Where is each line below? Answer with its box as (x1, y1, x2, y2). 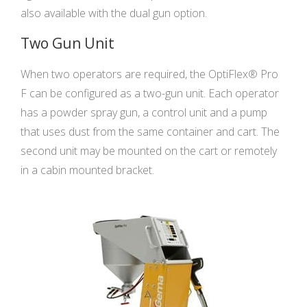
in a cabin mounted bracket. (21, 162, 154, 177)
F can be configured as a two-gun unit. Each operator (21, 85, 279, 101)
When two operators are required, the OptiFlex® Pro (21, 66, 278, 82)
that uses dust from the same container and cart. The (21, 123, 280, 139)
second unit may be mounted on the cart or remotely (21, 143, 277, 158)
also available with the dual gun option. (21, 5, 207, 21)
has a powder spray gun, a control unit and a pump (21, 104, 267, 120)
